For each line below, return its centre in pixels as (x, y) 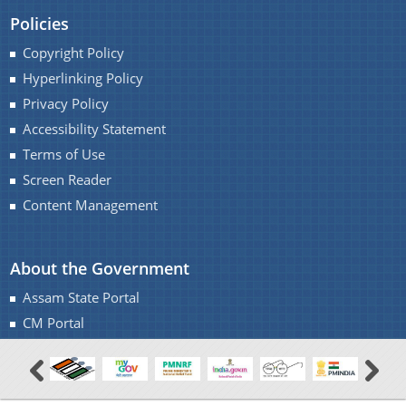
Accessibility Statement (95, 129)
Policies (40, 23)
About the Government (100, 268)
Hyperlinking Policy (83, 78)
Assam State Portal (82, 297)
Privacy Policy (66, 103)
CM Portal (54, 323)
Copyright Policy (74, 53)
